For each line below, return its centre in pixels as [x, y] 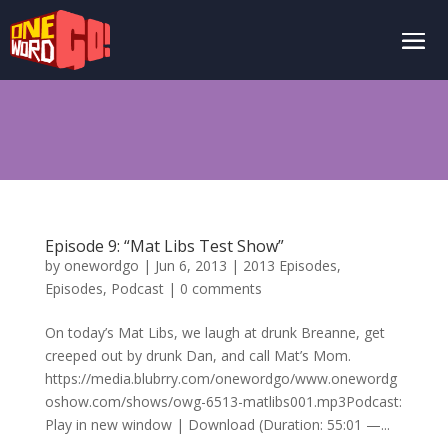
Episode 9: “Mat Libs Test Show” [164, 246]
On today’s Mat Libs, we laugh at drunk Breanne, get [214, 332]
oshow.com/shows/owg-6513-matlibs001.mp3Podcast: [223, 401]
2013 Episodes [289, 265]
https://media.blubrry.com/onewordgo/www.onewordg [220, 378]
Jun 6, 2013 [190, 265]
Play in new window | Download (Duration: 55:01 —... [217, 424]
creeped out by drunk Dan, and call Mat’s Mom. [197, 355]
